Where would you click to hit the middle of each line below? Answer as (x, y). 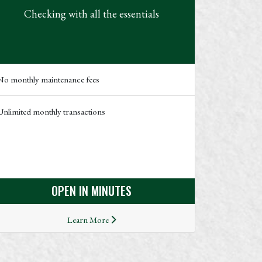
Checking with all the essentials (91, 13)
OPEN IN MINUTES (91, 190)
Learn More (89, 219)
